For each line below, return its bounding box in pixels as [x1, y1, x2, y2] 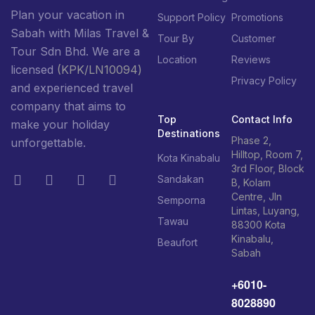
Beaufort [157, 236, 198, 248]
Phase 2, [231, 134, 271, 146]
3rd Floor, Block [231, 162, 304, 174]
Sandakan [157, 172, 204, 185]
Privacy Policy [231, 74, 297, 86]
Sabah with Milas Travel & [11, 25, 149, 40]
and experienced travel [11, 80, 133, 95]
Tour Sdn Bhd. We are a [11, 44, 140, 58]
